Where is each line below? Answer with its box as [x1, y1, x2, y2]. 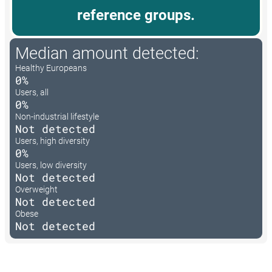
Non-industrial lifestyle [15, 112, 99, 122]
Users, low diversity [15, 160, 87, 171]
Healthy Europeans [15, 63, 87, 73]
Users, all [15, 87, 49, 98]
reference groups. [77, 7, 195, 24]
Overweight [15, 185, 58, 195]
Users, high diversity [15, 136, 90, 146]
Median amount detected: [15, 44, 199, 64]
